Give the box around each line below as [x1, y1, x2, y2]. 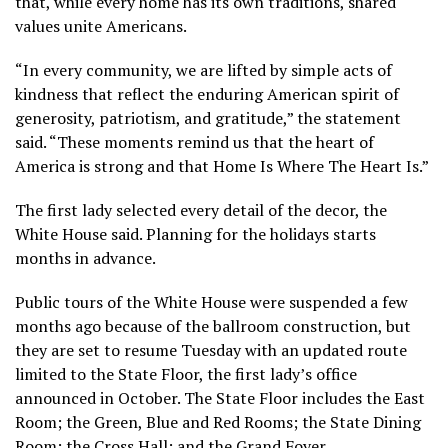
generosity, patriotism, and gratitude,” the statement [15, 106, 401, 129]
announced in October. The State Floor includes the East [15, 386, 425, 409]
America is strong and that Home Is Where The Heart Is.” [15, 154, 429, 177]
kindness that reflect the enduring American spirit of [15, 82, 399, 105]
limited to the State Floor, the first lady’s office [15, 362, 357, 385]
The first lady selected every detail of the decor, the [15, 198, 387, 221]
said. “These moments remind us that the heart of [15, 130, 374, 153]
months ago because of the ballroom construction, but [15, 314, 411, 337]
